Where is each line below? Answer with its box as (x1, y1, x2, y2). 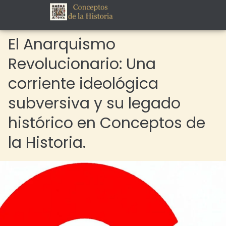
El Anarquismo (8, 34, 116, 55)
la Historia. (8, 132, 86, 153)
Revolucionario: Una (8, 53, 156, 75)
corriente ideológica (8, 73, 158, 94)
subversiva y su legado (8, 93, 181, 114)
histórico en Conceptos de (8, 112, 205, 134)
